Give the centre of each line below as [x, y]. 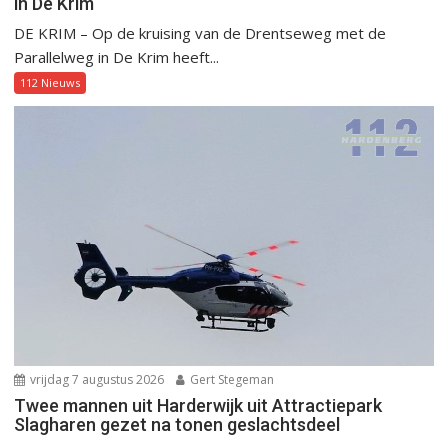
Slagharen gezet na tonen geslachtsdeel [177, 425]
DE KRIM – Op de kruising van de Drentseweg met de [200, 33]
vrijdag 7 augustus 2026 [96, 380]
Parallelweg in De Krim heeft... [117, 57]
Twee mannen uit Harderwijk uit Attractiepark [198, 406]
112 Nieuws [50, 83]
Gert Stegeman [231, 380]
